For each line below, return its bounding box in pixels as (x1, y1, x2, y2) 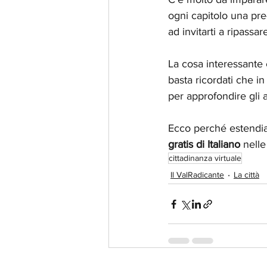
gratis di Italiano (168, 138, 243, 151)
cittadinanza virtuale (169, 153, 241, 163)
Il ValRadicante (170, 169, 224, 179)
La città (234, 169, 259, 179)
